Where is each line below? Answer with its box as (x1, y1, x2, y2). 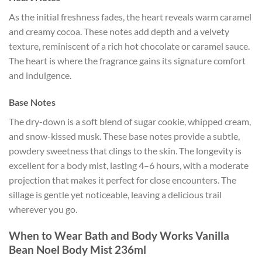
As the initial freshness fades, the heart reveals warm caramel (9, 11, 251, 23)
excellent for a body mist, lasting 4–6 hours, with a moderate (9, 160, 249, 171)
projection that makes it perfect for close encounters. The (9, 174, 236, 186)
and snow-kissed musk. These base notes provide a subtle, (9, 130, 240, 142)
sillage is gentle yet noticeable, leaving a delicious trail (9, 189, 222, 201)
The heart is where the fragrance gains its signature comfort (9, 55, 246, 67)
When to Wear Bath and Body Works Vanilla (9, 229, 229, 243)
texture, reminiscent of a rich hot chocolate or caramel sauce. (9, 40, 250, 52)
